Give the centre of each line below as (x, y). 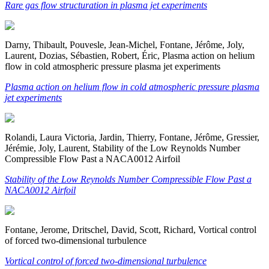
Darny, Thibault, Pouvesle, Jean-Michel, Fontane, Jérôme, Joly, (125, 44)
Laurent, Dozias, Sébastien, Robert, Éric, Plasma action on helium (130, 55)
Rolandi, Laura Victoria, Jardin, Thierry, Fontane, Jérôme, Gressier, (132, 137)
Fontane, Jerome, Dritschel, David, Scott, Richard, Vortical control (131, 229)
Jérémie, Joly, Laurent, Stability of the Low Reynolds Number (122, 148)
